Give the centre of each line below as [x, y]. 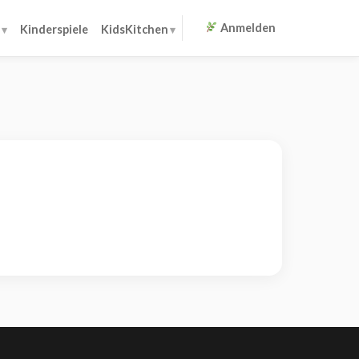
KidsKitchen [134, 29]
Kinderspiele [54, 29]
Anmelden [247, 28]
